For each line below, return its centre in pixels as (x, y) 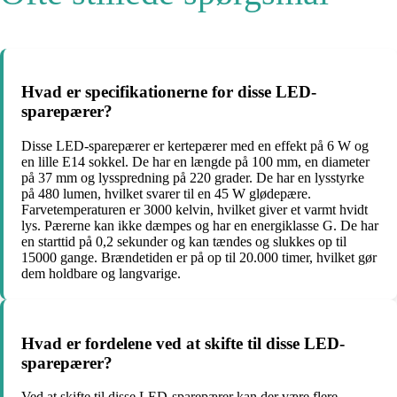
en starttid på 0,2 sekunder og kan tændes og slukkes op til (184, 241)
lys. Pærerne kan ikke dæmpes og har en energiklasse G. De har (200, 226)
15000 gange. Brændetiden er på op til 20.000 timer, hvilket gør (199, 257)
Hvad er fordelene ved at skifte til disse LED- (183, 343)
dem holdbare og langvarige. (101, 273)
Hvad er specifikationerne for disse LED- (169, 92)
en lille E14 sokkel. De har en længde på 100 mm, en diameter (195, 162)
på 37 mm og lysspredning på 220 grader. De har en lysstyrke (193, 178)
